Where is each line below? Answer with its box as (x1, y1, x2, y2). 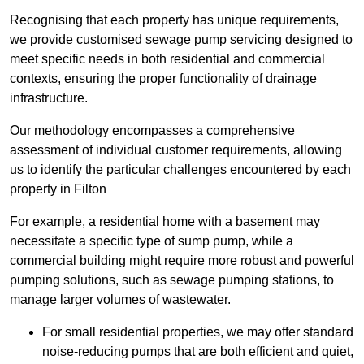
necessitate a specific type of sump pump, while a (10, 234, 293, 249)
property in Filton (10, 182, 106, 197)
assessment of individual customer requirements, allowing (10, 143, 342, 158)
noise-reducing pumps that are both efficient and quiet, (42, 344, 353, 359)
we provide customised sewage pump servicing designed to (10, 32, 353, 47)
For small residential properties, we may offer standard (42, 325, 353, 340)
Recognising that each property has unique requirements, (10, 13, 339, 28)
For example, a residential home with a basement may (10, 214, 320, 229)
